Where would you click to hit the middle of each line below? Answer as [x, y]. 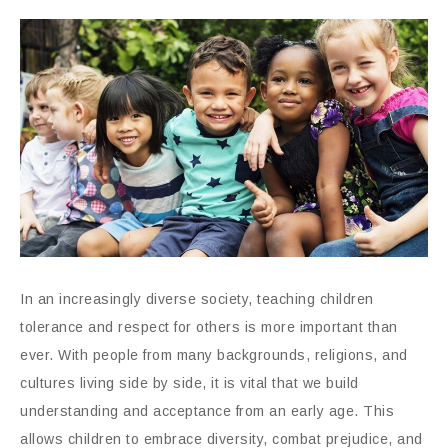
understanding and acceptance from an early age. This [207, 410]
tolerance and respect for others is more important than [209, 326]
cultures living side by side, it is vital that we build [189, 382]
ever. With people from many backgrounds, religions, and [214, 354]
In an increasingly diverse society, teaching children [197, 298]
